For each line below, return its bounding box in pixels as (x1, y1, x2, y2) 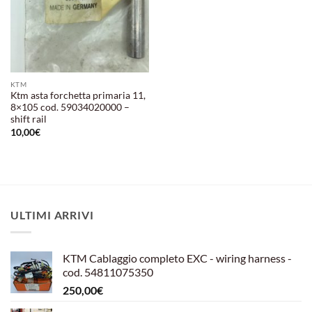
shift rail (10, 114, 47, 125)
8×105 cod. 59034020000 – (10, 102, 130, 114)
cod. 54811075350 (63, 265, 153, 279)
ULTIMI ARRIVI (10, 208, 94, 222)
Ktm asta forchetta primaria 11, (10, 90, 146, 102)
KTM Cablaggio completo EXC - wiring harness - (63, 251, 292, 265)
